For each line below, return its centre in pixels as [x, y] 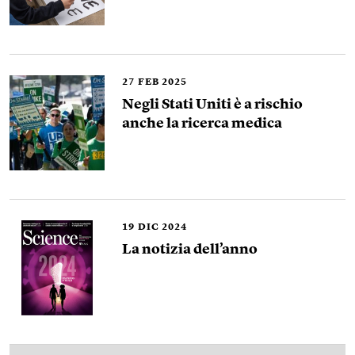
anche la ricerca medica [202, 124]
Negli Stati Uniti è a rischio [212, 105]
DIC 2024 [162, 227]
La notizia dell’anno [190, 250]
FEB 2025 [162, 82]
